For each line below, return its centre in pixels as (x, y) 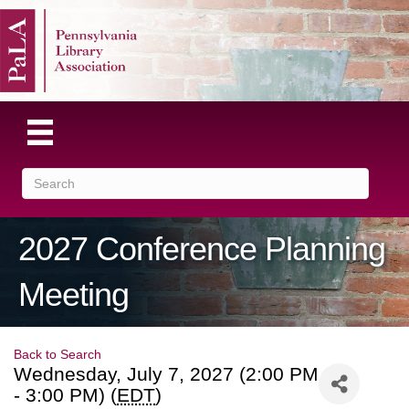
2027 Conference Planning (202, 249)
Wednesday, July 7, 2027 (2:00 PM (166, 374)
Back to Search (58, 355)
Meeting (73, 295)
